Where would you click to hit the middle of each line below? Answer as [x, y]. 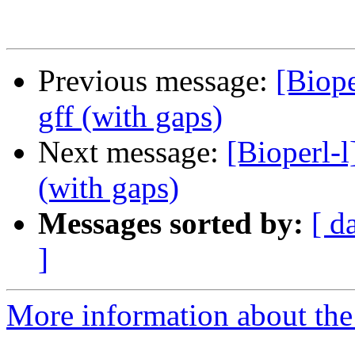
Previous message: [157, 81]
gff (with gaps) [130, 116]
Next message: [132, 152]
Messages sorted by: [171, 223]
